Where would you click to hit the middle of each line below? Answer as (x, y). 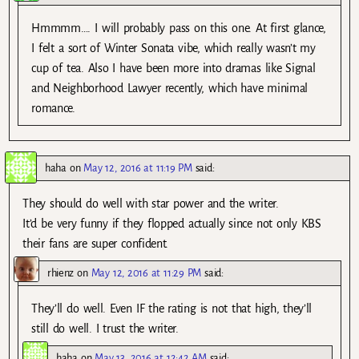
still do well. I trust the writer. (105, 329)
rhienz (61, 273)
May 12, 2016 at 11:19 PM (138, 167)
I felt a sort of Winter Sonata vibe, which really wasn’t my (173, 48)
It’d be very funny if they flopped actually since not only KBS (172, 223)
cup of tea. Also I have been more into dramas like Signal (173, 68)
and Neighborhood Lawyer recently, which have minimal (170, 88)
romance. (53, 108)
